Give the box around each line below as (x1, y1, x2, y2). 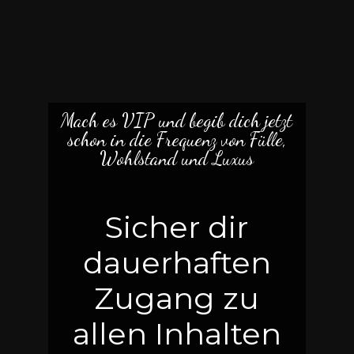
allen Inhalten (72, 315, 281, 352)
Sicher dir (105, 209, 249, 246)
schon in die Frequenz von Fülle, (66, 128, 287, 151)
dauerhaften (82, 244, 271, 281)
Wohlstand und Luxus (100, 147, 254, 170)
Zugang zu (94, 280, 260, 317)
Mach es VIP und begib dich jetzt (61, 109, 293, 132)
